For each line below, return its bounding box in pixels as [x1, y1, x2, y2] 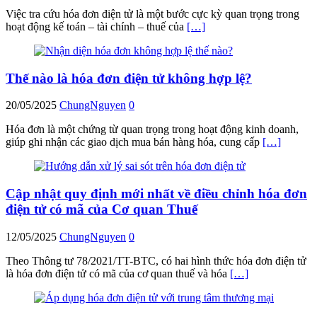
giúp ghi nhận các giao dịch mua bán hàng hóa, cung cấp [6, 136, 263, 149]
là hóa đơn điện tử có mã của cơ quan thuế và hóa [6, 267, 230, 279]
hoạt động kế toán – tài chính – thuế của [6, 20, 187, 33]
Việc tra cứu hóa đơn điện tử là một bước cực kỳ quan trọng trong [6, 7, 299, 20]
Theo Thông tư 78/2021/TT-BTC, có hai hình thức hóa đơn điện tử [6, 254, 306, 267]
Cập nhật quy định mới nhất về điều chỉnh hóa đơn [6, 186, 307, 201]
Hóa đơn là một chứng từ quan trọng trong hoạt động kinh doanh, [6, 123, 299, 136]
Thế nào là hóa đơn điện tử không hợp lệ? [6, 70, 252, 86]
